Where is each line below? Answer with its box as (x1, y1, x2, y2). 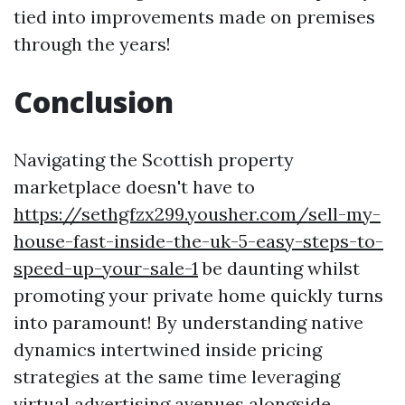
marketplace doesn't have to (14, 175, 255, 199)
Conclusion (14, 82, 174, 122)
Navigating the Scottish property (14, 148, 294, 172)
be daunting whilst (198, 257, 360, 280)
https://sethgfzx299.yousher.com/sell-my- (14, 202, 381, 226)
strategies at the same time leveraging (14, 365, 340, 389)
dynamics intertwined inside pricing (14, 338, 322, 362)
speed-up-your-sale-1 (14, 257, 198, 280)
